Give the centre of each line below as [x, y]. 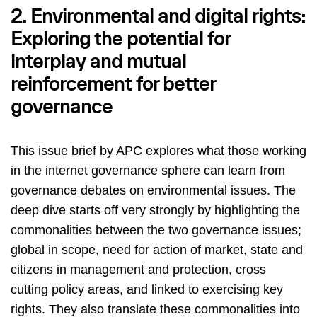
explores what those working [224, 151]
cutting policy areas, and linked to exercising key [147, 290]
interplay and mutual [98, 63]
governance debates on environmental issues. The [153, 191]
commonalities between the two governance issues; [156, 230]
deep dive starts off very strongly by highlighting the [155, 211]
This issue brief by [63, 151]
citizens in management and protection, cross [138, 270]
